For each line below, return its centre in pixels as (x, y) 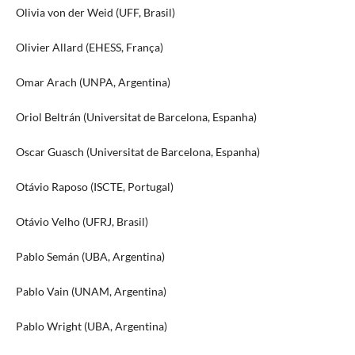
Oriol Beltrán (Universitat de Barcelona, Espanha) (136, 116)
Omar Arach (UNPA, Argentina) (93, 82)
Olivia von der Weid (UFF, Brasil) (95, 12)
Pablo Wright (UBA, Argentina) (91, 326)
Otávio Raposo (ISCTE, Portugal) (94, 186)
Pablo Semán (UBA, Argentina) (90, 256)
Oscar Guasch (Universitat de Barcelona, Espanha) (137, 151)
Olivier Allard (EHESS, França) (89, 47)
